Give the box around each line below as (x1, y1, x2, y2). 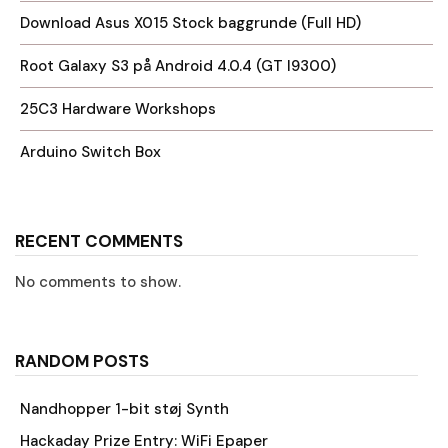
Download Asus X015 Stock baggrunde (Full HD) (20, 12, 361, 33)
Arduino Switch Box (20, 141, 161, 162)
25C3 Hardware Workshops (20, 98, 216, 119)
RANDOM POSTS (15, 349, 149, 372)
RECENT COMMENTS (15, 229, 183, 252)
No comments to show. (15, 271, 181, 292)
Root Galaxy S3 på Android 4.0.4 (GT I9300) (20, 55, 336, 76)
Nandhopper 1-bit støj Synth (20, 399, 229, 420)
